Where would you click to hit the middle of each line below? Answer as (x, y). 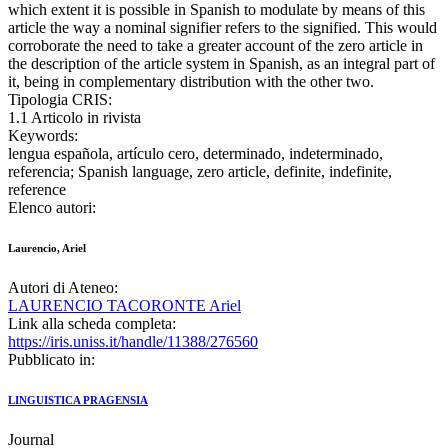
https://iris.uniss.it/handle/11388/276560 (133, 342)
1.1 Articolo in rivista (74, 118)
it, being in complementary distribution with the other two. (191, 82)
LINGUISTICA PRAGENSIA (78, 400)
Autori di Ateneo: (63, 288)
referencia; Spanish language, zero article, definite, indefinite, (200, 172)
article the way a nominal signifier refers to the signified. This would (222, 28)
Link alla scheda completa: (92, 324)
